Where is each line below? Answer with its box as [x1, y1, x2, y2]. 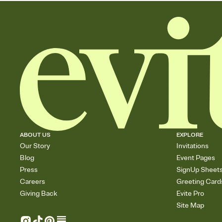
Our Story [20, 142, 50, 151]
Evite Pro [176, 189, 204, 198]
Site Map [176, 201, 204, 210]
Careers [20, 177, 45, 186]
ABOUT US [20, 131, 51, 139]
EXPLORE [176, 131, 203, 139]
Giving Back [20, 189, 57, 198]
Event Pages [176, 154, 215, 163]
